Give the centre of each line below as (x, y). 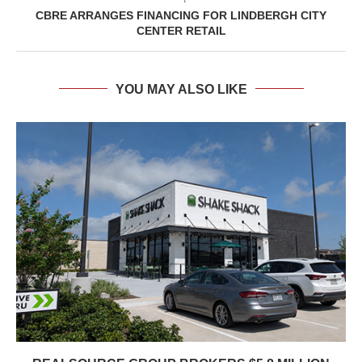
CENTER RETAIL (181, 30)
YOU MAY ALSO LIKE (181, 89)
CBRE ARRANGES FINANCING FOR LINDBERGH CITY (181, 15)
